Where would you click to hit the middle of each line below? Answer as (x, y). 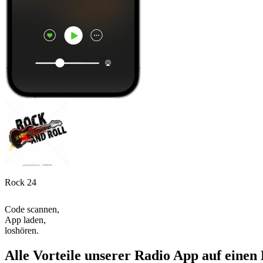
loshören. (22, 230)
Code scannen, (32, 209)
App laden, (25, 220)
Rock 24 (21, 182)
